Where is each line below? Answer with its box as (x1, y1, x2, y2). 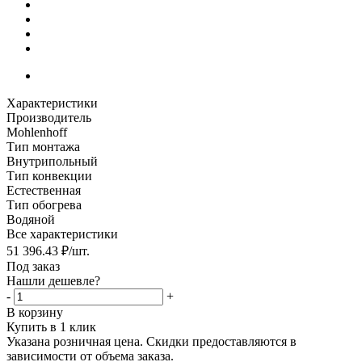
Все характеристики (6, 226, 118, 241)
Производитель (6, 110, 91, 124)
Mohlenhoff (6, 124, 67, 139)
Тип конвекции (6, 168, 92, 183)
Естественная (6, 183, 81, 197)
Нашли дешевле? (6, 273, 100, 288)
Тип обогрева (6, 197, 82, 212)
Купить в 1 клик (6, 319, 96, 334)
